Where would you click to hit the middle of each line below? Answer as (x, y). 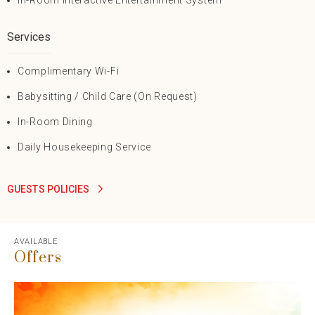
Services (29, 37)
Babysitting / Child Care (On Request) (108, 96)
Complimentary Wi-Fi (69, 71)
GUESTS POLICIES (50, 189)
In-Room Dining (55, 122)
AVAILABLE (36, 242)
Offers (38, 258)
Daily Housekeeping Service (85, 147)
